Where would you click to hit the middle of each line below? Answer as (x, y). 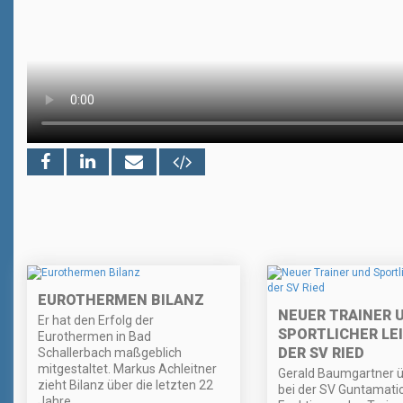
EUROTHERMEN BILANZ (121, 300)
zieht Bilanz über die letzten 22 (125, 385)
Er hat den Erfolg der (96, 321)
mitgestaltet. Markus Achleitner (127, 369)
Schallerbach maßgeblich (110, 353)
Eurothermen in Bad (94, 337)
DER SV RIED (321, 354)
